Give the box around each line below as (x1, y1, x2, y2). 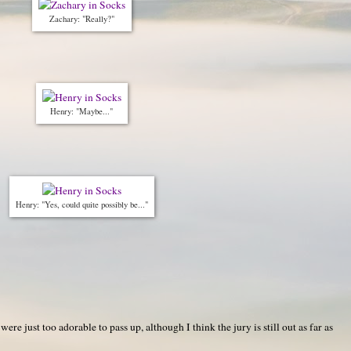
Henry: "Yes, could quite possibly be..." (15, 199, 148, 211)
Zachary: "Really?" (49, 13, 114, 24)
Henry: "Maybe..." (50, 106, 113, 118)
